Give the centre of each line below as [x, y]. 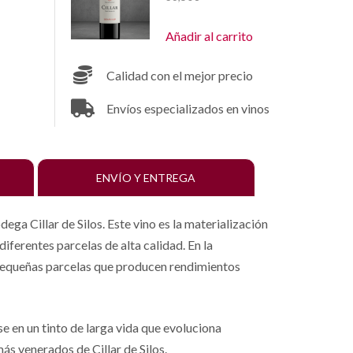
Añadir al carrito [209, 35]
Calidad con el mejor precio [179, 75]
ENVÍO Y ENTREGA [146, 178]
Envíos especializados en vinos [188, 108]
